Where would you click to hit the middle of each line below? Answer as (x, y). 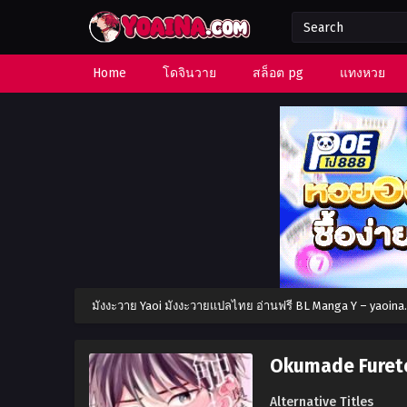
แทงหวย (362, 73)
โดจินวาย (189, 73)
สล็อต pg (278, 73)
